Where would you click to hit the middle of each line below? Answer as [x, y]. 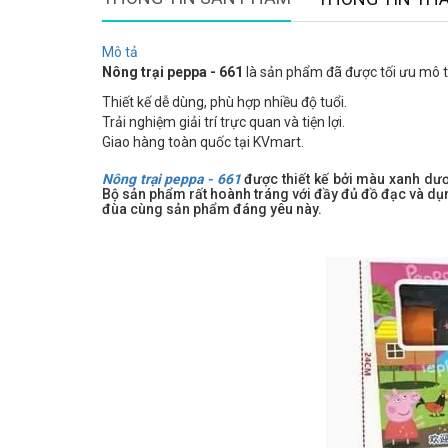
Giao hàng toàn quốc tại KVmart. [203, 142]
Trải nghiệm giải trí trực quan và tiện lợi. [223, 122]
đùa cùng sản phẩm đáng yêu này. [212, 209]
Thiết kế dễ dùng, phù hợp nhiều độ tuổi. [224, 102]
